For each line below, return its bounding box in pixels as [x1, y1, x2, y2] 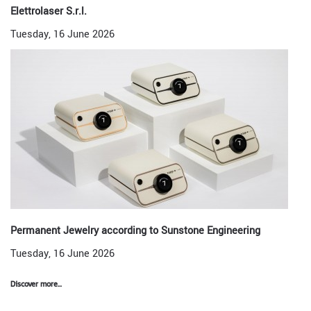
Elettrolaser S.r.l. [10, 4, 87, 19]
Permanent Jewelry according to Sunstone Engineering [10, 224, 260, 238]
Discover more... [10, 278, 62, 289]
